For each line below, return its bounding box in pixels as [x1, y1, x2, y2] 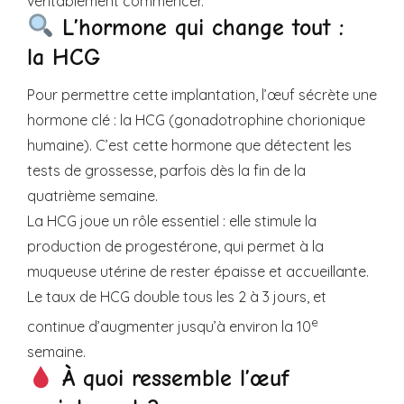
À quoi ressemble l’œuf [53, 365, 289, 393]
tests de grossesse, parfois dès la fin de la [27, 161, 306, 179]
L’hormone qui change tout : [53, 14, 344, 41]
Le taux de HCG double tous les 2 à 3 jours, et [27, 287, 326, 306]
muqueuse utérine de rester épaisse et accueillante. [27, 262, 369, 280]
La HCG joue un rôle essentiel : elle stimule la [27, 211, 317, 230]
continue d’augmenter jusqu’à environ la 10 [27, 317, 311, 336]
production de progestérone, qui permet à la [27, 236, 324, 255]
